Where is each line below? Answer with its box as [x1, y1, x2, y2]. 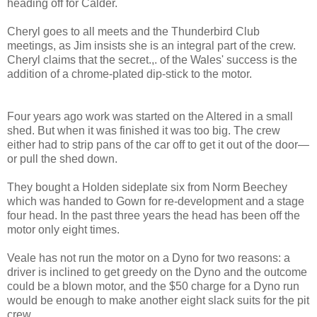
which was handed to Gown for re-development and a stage [7, 195, 304, 207]
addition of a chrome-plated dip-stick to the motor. [7, 67, 252, 80]
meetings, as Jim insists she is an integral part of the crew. [7, 39, 296, 52]
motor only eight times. [7, 223, 120, 236]
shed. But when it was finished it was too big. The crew [7, 124, 280, 137]
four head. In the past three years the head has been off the [7, 209, 300, 221]
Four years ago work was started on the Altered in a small [7, 110, 293, 122]
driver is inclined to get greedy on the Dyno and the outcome [7, 265, 307, 278]
